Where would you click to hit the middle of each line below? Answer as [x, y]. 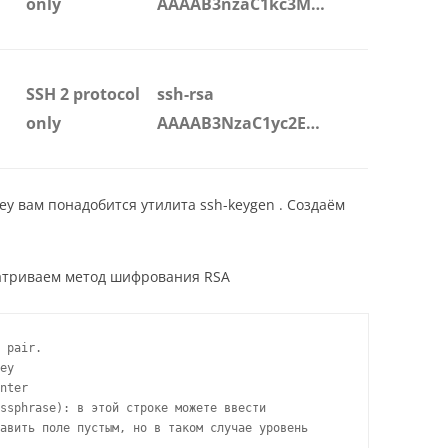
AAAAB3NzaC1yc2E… [238, 123]
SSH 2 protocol [83, 94]
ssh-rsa [185, 94]
